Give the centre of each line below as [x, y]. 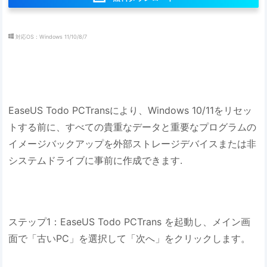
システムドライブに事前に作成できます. [96, 160]
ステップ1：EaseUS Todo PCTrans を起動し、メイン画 [130, 221]
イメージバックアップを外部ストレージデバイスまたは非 [133, 143]
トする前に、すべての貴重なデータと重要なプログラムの [133, 127]
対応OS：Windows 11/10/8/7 [52, 36]
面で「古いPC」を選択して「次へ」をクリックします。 [130, 238]
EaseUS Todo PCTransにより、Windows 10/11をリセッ [131, 110]
